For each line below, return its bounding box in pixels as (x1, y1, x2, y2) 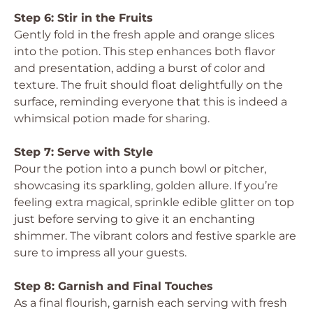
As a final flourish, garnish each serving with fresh (14, 296, 287, 310)
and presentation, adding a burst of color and (14, 61, 265, 75)
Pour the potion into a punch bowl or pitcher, (14, 162, 266, 175)
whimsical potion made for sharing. (14, 112, 210, 125)
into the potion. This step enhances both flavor (14, 45, 275, 58)
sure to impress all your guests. (14, 246, 187, 259)
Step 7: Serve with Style (14, 145, 153, 159)
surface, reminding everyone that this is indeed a (14, 95, 287, 108)
